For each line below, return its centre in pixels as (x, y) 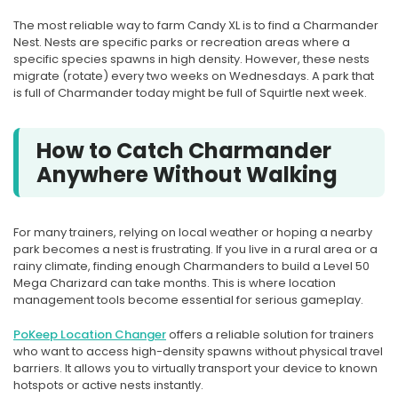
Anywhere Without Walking (187, 174)
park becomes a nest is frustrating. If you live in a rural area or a (195, 249)
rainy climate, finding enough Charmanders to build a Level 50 (191, 266)
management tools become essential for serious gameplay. (188, 299)
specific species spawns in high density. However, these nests (191, 59)
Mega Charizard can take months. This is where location (175, 283)
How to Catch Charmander (184, 150)
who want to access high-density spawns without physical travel (198, 351)
